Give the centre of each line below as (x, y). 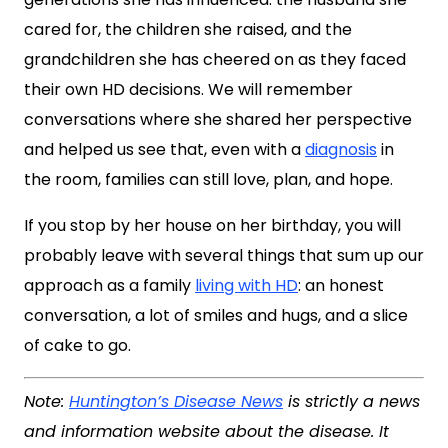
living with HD (246, 285)
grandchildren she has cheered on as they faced (215, 59)
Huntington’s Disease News (176, 401)
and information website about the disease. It (206, 431)
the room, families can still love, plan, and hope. (208, 179)
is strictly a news (351, 401)
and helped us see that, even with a (164, 149)
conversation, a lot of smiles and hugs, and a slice (216, 315)
